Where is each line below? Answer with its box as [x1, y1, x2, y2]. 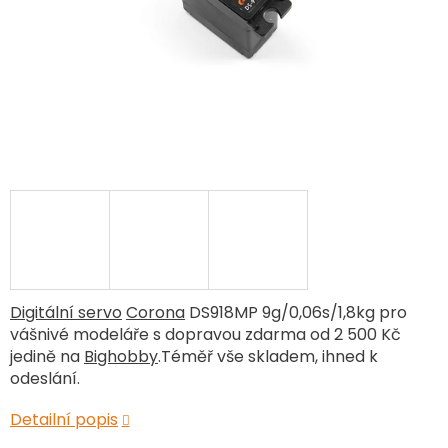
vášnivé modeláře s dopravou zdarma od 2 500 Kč [10, 323, 401, 346]
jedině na [10, 345, 84, 368]
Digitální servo [10, 301, 122, 324]
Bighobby [84, 345, 158, 368]
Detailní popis [10, 408, 118, 431]
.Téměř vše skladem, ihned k [158, 345, 378, 368]
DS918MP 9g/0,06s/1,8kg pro [185, 301, 407, 324]
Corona [126, 301, 185, 324]
